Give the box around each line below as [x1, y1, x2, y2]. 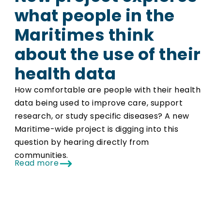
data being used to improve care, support [15, 97, 183, 108]
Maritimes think [15, 23, 155, 46]
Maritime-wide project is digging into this [15, 123, 179, 135]
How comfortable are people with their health [15, 84, 201, 95]
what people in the [15, 3, 175, 27]
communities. [15, 149, 68, 161]
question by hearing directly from [15, 136, 149, 148]
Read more [15, 157, 59, 169]
